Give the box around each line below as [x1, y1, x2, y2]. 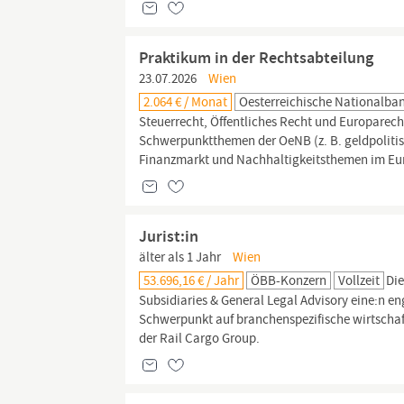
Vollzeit [338, 271, 381, 289]
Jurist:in [139, 225, 199, 247]
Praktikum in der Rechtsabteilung [139, 47, 374, 69]
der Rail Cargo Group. [139, 329, 261, 347]
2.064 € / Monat [143, 93, 228, 111]
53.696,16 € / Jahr [143, 271, 240, 289]
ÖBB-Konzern [251, 271, 327, 289]
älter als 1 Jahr [139, 248, 222, 266]
